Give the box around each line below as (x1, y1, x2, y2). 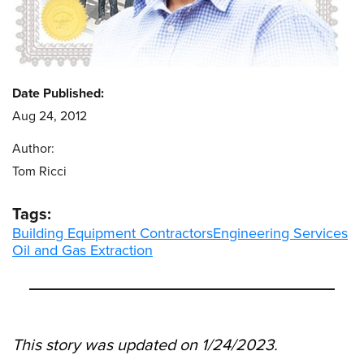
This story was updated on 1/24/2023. (12, 335, 278, 355)
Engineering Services (213, 223, 348, 242)
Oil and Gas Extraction (12, 240, 153, 259)
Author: (12, 140, 54, 157)
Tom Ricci (12, 162, 67, 180)
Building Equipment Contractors (12, 223, 213, 242)
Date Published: (12, 84, 104, 102)
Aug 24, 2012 (12, 107, 87, 124)
